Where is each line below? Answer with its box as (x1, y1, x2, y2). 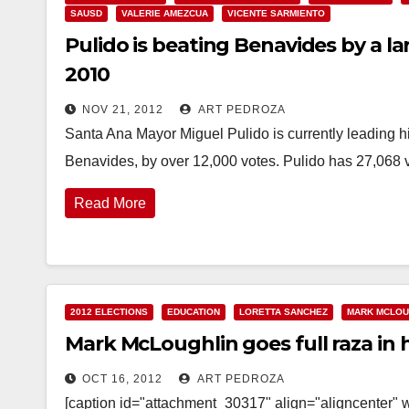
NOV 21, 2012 (82, 103, 163, 116)
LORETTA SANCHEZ (239, 307, 328, 317)
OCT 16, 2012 (82, 372, 163, 385)
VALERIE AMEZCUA (121, 8, 208, 18)
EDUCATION (167, 307, 220, 317)
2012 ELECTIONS (70, 307, 148, 317)
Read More (74, 195, 146, 211)
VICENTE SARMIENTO (227, 8, 325, 18)
